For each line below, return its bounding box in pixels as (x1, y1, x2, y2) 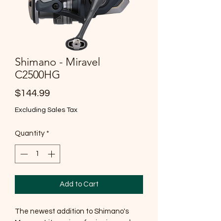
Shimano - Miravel (15, 55, 100, 69)
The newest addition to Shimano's (15, 208, 129, 216)
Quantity (15, 129, 44, 137)
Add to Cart (59, 181, 99, 188)
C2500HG (15, 68, 60, 81)
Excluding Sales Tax (15, 106, 77, 113)
